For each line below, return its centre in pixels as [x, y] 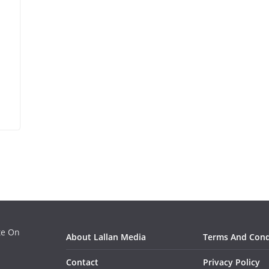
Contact [82, 262]
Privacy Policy [231, 262]
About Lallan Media [106, 237]
